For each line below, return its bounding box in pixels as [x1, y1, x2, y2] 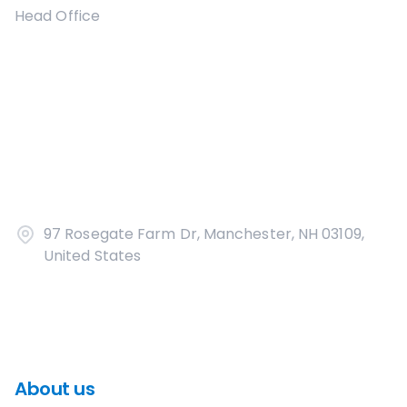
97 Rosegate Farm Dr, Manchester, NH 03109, [44, 223, 364, 244]
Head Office [15, 5, 100, 26]
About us [15, 376, 94, 402]
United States [44, 245, 142, 266]
